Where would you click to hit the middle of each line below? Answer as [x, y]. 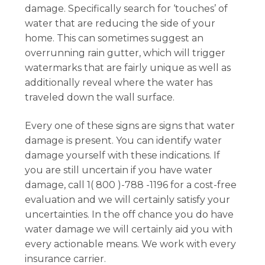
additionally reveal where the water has [119, 83]
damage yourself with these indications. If [123, 155]
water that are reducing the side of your [120, 24]
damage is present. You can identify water [124, 140]
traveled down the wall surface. [100, 98]
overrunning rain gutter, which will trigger [125, 53]
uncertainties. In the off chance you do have [130, 214]
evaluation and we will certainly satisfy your [128, 199]
